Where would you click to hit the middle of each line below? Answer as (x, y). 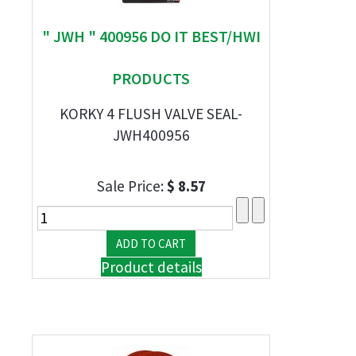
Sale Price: (132, 186)
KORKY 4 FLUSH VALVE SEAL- (151, 114)
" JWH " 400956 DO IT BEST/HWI (151, 36)
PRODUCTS (151, 78)
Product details (151, 267)
